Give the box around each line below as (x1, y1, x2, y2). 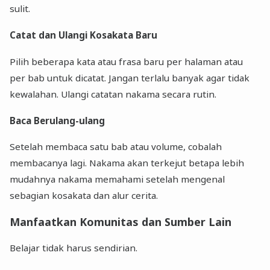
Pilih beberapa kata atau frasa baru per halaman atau (10, 55, 243, 67)
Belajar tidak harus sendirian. (10, 242, 138, 254)
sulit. (10, 2, 31, 15)
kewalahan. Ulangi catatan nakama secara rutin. (10, 87, 217, 100)
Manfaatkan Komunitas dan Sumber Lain (10, 215, 232, 230)
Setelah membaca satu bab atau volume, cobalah (10, 140, 222, 153)
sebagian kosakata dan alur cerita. (10, 189, 159, 202)
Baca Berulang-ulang (10, 115, 105, 127)
